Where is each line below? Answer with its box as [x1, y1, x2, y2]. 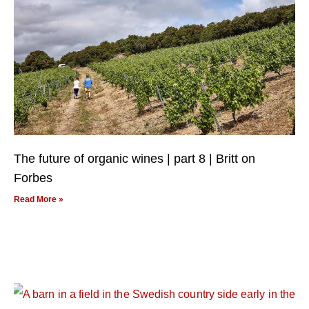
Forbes [14, 170, 52, 185]
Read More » [14, 194, 63, 204]
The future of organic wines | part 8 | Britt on [14, 151, 255, 166]
